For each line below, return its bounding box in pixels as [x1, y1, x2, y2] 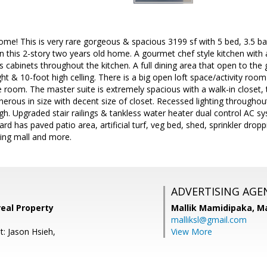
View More [171, 226, 212, 237]
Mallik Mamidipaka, [171, 202, 257, 213]
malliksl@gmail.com [171, 214, 247, 225]
